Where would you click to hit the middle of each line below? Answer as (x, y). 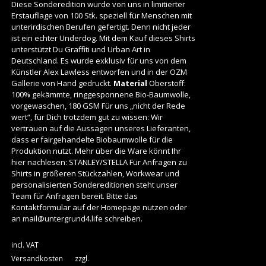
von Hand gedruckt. (76, 83)
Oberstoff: (166, 83)
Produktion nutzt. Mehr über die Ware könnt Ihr (96, 151)
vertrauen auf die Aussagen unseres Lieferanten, (101, 129)
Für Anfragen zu (157, 162)
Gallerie (25, 83)
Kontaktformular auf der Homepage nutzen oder (99, 208)
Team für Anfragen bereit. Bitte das (74, 196)
